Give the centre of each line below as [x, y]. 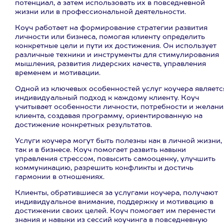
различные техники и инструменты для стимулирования [117, 55]
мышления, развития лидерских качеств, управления [110, 64]
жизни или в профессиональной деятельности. [100, 12]
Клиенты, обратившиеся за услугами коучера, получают [116, 193]
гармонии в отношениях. [60, 177]
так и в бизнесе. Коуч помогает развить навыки [100, 150]
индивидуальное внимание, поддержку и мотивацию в [114, 202]
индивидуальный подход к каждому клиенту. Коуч [107, 98]
